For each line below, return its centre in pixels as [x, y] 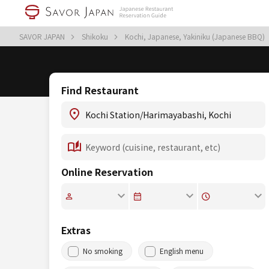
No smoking [103, 251]
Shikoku [96, 36]
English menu [182, 251]
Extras [76, 230]
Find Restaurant [100, 90]
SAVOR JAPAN [43, 36]
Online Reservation [107, 172]
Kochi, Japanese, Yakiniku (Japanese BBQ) [196, 36]
